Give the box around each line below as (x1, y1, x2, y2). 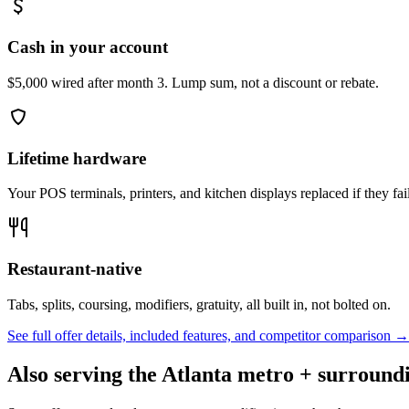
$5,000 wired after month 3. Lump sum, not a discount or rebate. (7, 74, 379, 90)
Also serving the (7, 362, 162, 386)
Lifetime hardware (7, 148, 146, 168)
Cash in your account (7, 37, 168, 58)
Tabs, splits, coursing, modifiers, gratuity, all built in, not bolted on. (7, 296, 391, 312)
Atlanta (162, 362, 232, 386)
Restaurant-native (7, 259, 142, 279)
